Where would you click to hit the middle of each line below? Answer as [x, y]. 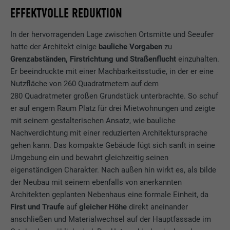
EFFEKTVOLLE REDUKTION [66, 13]
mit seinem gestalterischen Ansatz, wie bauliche [93, 121]
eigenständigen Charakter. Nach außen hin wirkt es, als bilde [113, 170]
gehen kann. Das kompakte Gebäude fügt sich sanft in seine [113, 146]
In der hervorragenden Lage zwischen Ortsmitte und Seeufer [112, 35]
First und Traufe [37, 207]
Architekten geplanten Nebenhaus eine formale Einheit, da [110, 195]
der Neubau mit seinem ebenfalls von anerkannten [96, 183]
